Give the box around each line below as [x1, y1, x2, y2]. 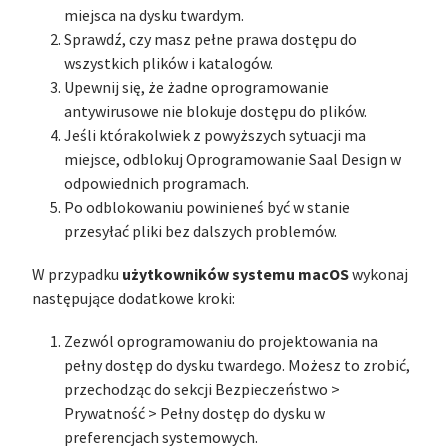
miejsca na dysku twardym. [64, 6, 244, 26]
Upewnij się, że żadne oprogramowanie [64, 78, 329, 98]
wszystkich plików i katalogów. [64, 54, 273, 74]
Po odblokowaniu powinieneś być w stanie [64, 198, 350, 218]
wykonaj [349, 265, 408, 285]
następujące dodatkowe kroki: [32, 289, 235, 309]
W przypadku [32, 265, 122, 285]
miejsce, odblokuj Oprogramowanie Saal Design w [64, 150, 401, 170]
